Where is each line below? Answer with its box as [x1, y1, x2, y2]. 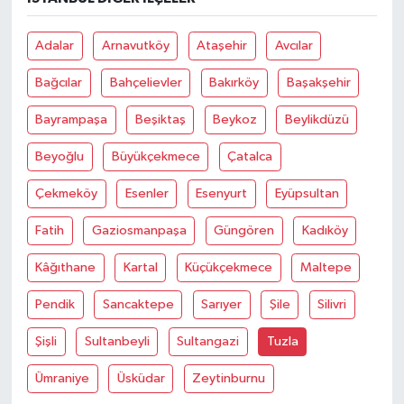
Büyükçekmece [111, 149, 200, 163]
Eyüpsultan [274, 186, 339, 200]
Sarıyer [201, 297, 243, 311]
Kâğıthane [35, 260, 96, 274]
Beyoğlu [35, 149, 85, 163]
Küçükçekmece [185, 260, 273, 274]
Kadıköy [301, 223, 348, 237]
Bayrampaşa [35, 112, 108, 126]
